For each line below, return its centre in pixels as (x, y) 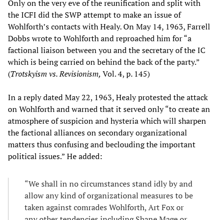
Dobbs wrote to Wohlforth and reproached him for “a (100, 38)
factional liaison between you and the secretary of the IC (107, 50)
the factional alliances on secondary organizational (97, 132)
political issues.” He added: (55, 156)
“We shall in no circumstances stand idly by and (109, 183)
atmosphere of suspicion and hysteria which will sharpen (107, 121)
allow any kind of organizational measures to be (109, 195)
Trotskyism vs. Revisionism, (56, 73)
